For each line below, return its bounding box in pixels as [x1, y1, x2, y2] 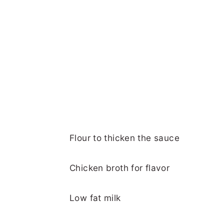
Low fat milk [69, 192, 121, 203]
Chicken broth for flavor [69, 162, 170, 173]
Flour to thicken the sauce [69, 132, 179, 143]
